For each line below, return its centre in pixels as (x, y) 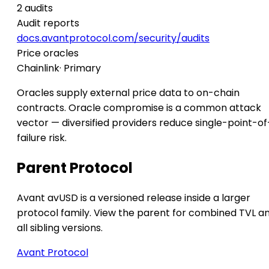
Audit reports (48, 23)
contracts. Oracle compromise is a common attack (139, 107)
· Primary (80, 68)
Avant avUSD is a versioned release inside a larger (134, 198)
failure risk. (42, 138)
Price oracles (48, 53)
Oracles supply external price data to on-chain (128, 92)
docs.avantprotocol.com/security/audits (113, 38)
